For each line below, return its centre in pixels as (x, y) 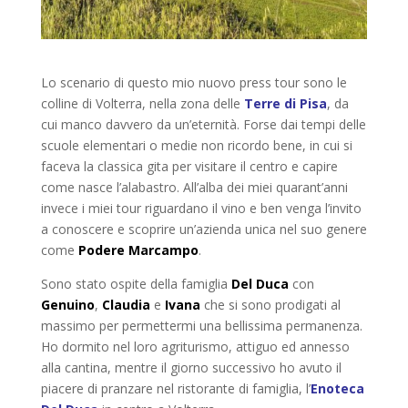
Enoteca (337, 389)
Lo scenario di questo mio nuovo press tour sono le (194, 83)
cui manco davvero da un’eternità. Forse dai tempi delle (203, 125)
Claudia (126, 305)
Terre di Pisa (285, 104)
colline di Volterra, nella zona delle (142, 104)
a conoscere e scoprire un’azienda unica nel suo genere (204, 229)
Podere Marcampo (138, 250)
